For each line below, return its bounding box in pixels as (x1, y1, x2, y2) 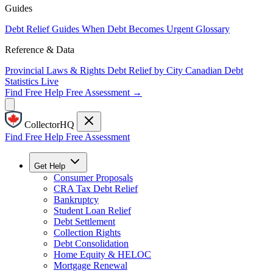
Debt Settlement (54, 216, 115, 227)
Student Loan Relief (54, 205, 131, 216)
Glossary (196, 24, 230, 34)
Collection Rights (54, 227, 121, 238)
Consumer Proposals (54, 172, 133, 183)
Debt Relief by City (107, 65, 183, 76)
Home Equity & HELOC (54, 249, 151, 260)
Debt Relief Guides (5, 24, 79, 34)
